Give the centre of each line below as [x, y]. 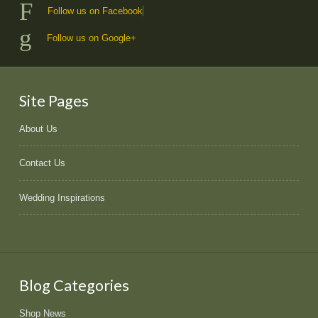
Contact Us [42, 163]
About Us [38, 128]
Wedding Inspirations [62, 197]
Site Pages [54, 101]
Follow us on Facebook [95, 11]
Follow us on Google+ [92, 38]
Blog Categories [74, 286]
